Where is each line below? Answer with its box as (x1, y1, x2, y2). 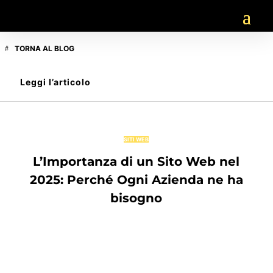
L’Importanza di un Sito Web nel (33, 154, 240, 169)
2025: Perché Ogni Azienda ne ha (29, 172, 243, 188)
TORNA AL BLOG (15, 43, 74, 53)
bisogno (110, 191, 163, 206)
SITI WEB (124, 136, 149, 143)
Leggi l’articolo (20, 77, 91, 88)
